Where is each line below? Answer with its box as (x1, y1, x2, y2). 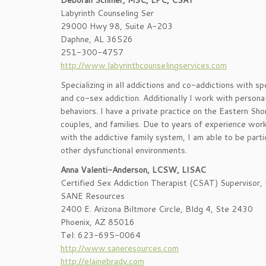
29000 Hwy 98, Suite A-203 (61, 20, 173, 32)
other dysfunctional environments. (61, 144, 187, 156)
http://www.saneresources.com (61, 242, 179, 254)
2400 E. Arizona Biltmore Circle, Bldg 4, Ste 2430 (61, 203, 253, 215)
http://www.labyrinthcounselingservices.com (61, 59, 227, 71)
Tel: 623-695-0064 (61, 229, 141, 241)
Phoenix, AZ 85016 (61, 216, 135, 228)
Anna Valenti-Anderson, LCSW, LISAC (61, 164, 206, 176)
